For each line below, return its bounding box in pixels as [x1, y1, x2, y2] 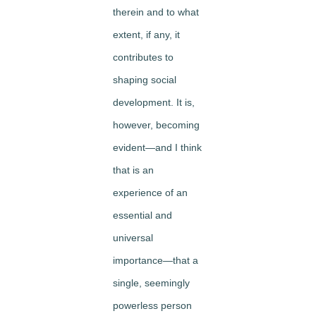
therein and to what [113, 6, 199, 18]
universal [113, 232, 153, 243]
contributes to [113, 51, 174, 63]
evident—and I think [113, 142, 202, 153]
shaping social [113, 74, 176, 85]
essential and [113, 209, 172, 221]
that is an [113, 164, 154, 176]
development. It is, [113, 97, 195, 108]
